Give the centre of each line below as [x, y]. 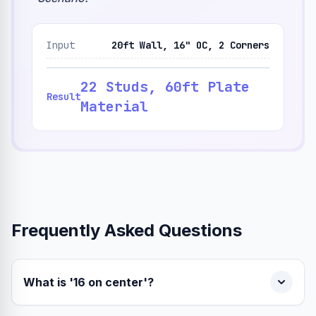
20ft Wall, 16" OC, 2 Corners [190, 45]
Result [63, 97]
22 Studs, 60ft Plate [165, 87]
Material [114, 107]
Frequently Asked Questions [127, 230]
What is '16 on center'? [89, 282]
